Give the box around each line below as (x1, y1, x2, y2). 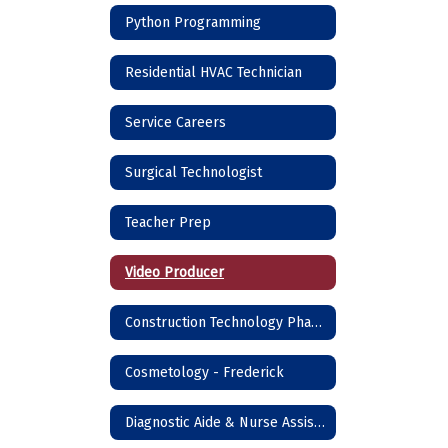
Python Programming (125, 13, 261, 31)
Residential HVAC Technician (125, 63, 302, 81)
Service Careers (125, 113, 226, 131)
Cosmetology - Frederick (125, 363, 284, 381)
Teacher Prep (125, 213, 211, 231)
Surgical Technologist (125, 163, 262, 181)
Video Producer (125, 263, 224, 281)
